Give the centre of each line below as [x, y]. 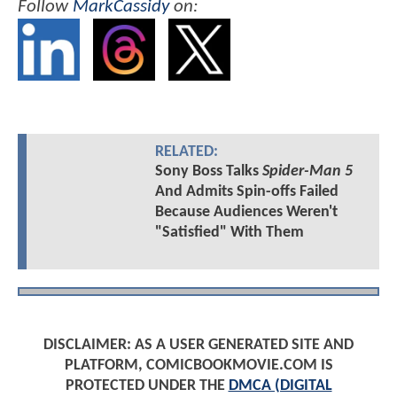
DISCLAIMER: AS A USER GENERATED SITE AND [198, 345]
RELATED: [186, 152]
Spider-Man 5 [307, 171]
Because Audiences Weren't [246, 212]
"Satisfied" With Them [229, 232]
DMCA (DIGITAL [280, 385]
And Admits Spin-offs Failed [246, 191]
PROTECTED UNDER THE [147, 385]
